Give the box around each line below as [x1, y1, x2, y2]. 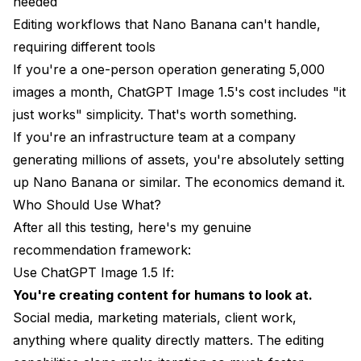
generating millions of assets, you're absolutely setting [13, 151, 344, 168]
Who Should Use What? [13, 196, 161, 213]
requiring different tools [13, 38, 156, 55]
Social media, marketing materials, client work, [13, 309, 297, 326]
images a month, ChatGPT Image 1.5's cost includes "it [13, 83, 346, 100]
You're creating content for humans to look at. [13, 286, 313, 303]
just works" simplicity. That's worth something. [13, 106, 297, 122]
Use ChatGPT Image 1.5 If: [13, 263, 174, 280]
